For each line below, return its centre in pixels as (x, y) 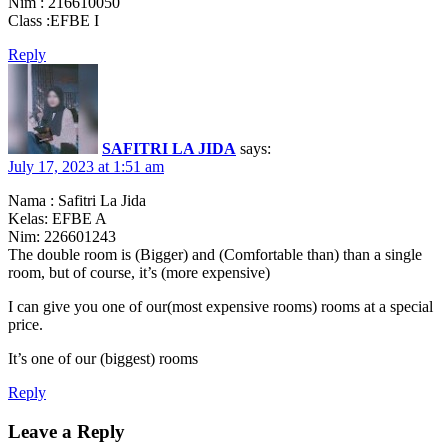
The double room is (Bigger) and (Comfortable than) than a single (215, 255)
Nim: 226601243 (62, 237)
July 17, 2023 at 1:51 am (86, 167)
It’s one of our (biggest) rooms (103, 359)
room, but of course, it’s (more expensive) (139, 273)
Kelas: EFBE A (57, 219)
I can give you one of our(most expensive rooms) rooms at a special (220, 307)
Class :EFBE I (53, 21)
